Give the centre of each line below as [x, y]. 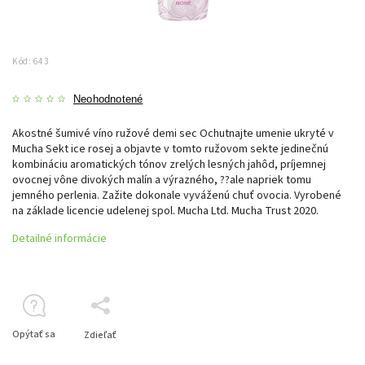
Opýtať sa [34, 334]
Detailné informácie [59, 238]
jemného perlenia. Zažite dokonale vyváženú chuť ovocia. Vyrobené [177, 195]
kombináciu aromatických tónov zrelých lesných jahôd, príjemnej [169, 164]
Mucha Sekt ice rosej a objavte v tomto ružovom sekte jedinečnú [170, 149]
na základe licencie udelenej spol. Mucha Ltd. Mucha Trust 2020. [165, 211]
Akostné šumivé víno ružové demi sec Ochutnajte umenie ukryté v [173, 133]
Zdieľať [100, 335]
